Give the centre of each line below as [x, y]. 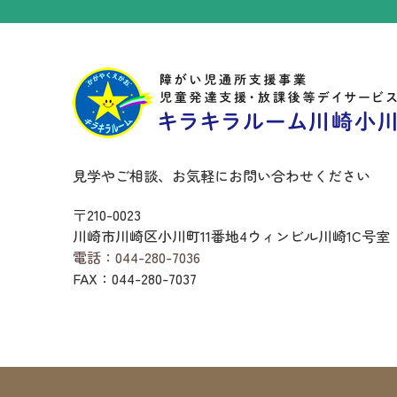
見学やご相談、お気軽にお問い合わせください [222, 175]
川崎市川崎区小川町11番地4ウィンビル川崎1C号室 [231, 235]
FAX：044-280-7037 [135, 278]
